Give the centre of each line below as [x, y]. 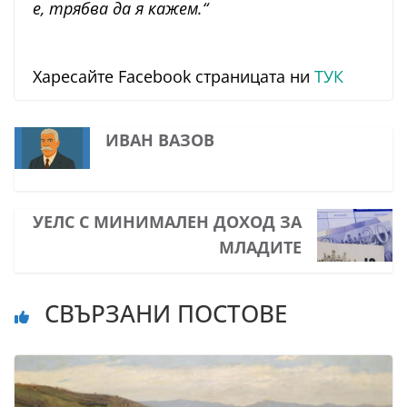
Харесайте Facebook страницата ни [174, 77]
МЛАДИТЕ [261, 248]
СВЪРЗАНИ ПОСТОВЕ [163, 314]
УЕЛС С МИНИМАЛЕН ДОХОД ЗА [168, 222]
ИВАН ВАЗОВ [159, 140]
